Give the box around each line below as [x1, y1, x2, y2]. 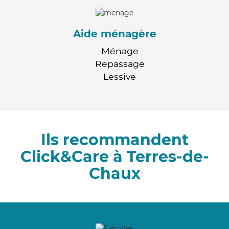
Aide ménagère [73, 27, 156, 40]
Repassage [95, 58, 145, 69]
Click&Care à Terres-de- [20, 147, 209, 166]
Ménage [101, 45, 139, 56]
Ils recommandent [40, 130, 189, 149]
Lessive [103, 71, 136, 82]
